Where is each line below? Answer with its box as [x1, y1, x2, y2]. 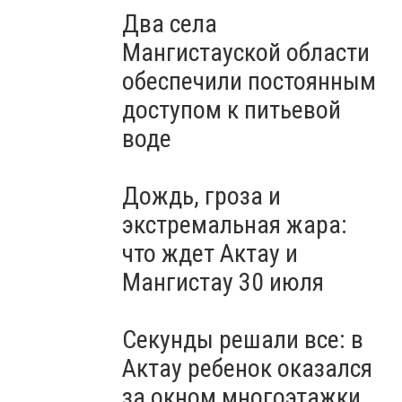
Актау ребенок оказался [122, 354, 372, 383]
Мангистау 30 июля [122, 267, 324, 297]
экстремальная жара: [122, 210, 347, 240]
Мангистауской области [122, 38, 370, 67]
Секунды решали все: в [122, 325, 363, 354]
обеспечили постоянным [122, 66, 376, 96]
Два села [122, 9, 217, 39]
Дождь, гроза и [122, 181, 281, 211]
